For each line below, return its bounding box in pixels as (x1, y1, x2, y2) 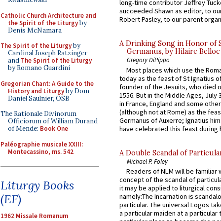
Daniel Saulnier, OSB (8, 94, 70, 103)
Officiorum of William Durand (8, 117, 98, 125)
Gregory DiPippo (127, 56, 170, 64)
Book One (40, 124, 68, 133)
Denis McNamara (8, 26, 62, 35)
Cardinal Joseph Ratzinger (8, 49, 87, 57)
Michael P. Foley (127, 157, 168, 165)
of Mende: (8, 124, 40, 133)
